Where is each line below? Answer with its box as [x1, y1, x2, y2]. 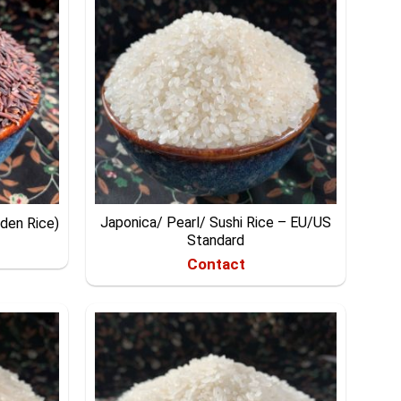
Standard [187, 231, 244, 249]
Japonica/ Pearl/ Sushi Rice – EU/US [100, 213, 331, 231]
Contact [186, 255, 245, 274]
